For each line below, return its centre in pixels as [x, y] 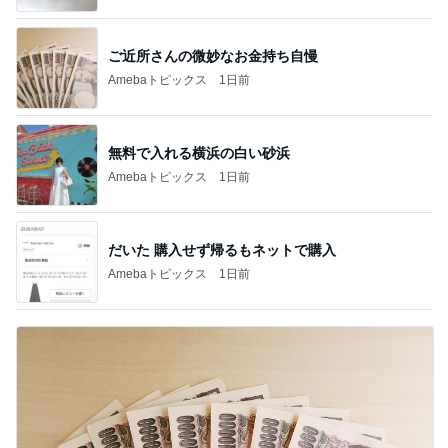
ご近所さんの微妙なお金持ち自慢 [213, 55]
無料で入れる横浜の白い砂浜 [199, 152]
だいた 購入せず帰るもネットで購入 [222, 249]
